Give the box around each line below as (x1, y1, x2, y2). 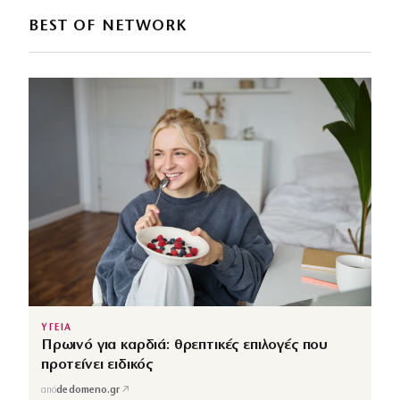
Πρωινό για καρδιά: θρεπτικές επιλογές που (41, 337, 329, 353)
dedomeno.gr (56, 386, 121, 396)
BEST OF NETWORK (29, 17, 187, 35)
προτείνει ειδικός (41, 356, 154, 372)
